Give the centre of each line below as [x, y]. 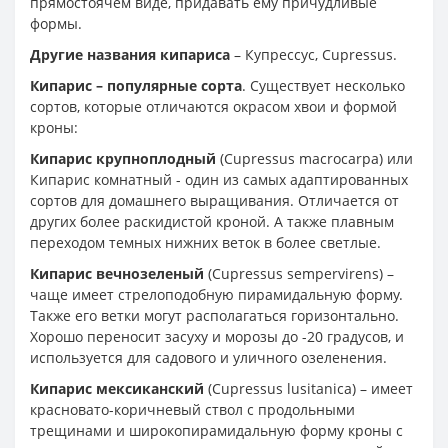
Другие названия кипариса [130, 54]
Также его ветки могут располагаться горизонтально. [214, 315]
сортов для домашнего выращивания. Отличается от [214, 200]
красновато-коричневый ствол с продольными [192, 409]
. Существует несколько [323, 85]
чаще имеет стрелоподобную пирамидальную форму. [216, 294]
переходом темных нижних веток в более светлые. [205, 242]
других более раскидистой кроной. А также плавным [212, 221]
